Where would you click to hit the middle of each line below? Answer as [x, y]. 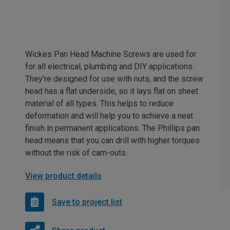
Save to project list [87, 202]
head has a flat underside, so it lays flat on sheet [112, 91]
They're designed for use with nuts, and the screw [114, 79]
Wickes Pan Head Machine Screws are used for [111, 54]
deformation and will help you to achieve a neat [109, 116]
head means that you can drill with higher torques [112, 140]
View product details [63, 176]
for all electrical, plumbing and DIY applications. [110, 66]
